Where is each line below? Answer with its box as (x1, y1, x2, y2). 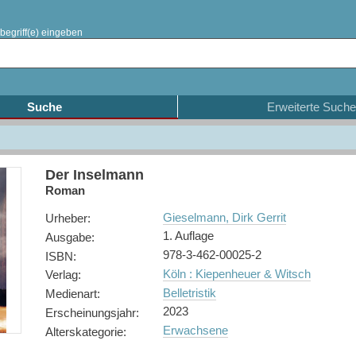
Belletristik (162, 285, 216, 300)
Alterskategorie (44, 324, 123, 339)
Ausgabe (44, 230, 91, 244)
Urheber (44, 211, 87, 225)
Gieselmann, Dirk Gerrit (162, 210, 286, 224)
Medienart (44, 287, 97, 300)
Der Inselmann (44, 167, 144, 183)
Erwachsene (162, 323, 228, 337)
